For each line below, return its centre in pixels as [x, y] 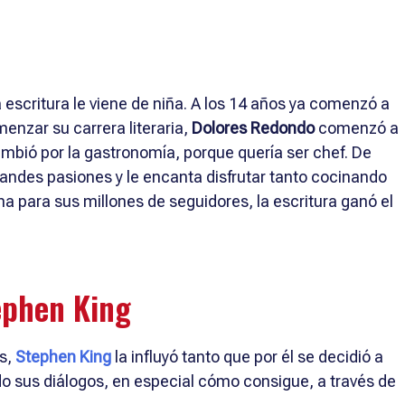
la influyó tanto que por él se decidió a [247, 356]
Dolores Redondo [253, 127]
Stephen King [63, 356]
